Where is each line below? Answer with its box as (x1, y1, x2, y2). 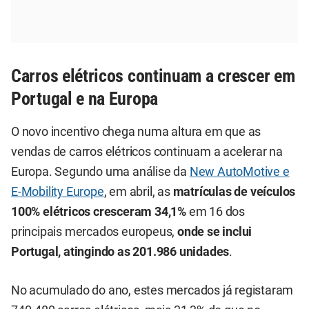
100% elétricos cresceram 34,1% (11, 205, 187, 219)
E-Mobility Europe (11, 185, 104, 199)
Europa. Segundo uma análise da (11, 165, 190, 179)
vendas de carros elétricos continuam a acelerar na (11, 145, 283, 159)
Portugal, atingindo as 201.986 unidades (11, 245, 230, 259)
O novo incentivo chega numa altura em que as (11, 125, 261, 139)
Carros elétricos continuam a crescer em (11, 65, 295, 86)
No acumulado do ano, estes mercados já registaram (11, 283, 294, 297)
